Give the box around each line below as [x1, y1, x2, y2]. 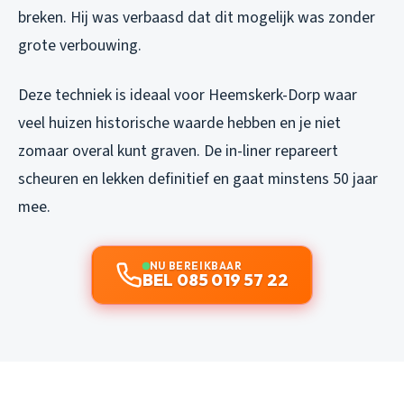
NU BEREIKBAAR [149, 259, 243, 273]
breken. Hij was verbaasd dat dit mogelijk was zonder [18, 6, 375, 30]
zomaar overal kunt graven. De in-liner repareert [18, 140, 338, 163]
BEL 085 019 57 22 [142, 270, 289, 291]
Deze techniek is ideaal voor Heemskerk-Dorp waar [18, 84, 357, 107]
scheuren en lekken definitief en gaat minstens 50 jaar [18, 168, 378, 191]
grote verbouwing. [18, 34, 142, 58]
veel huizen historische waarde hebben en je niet [18, 112, 341, 135]
